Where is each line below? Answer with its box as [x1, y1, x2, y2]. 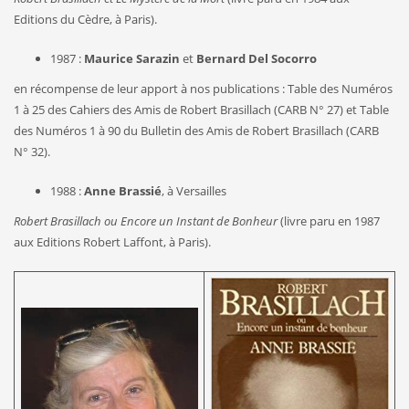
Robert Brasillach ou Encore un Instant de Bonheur [14, 212, 278, 229]
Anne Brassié [84, 182, 162, 199]
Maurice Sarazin [84, 49, 180, 67]
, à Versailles [162, 182, 226, 199]
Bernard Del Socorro [196, 49, 317, 67]
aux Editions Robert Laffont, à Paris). [14, 233, 211, 250]
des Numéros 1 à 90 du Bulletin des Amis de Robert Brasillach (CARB [14, 121, 379, 139]
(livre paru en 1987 [278, 212, 380, 229]
